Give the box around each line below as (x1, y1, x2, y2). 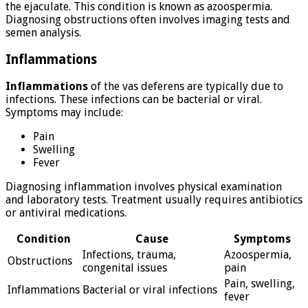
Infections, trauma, (82, 247, 176, 261)
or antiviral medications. (5, 206, 126, 219)
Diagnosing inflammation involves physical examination (5, 179, 282, 193)
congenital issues (82, 261, 167, 274)
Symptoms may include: (5, 105, 123, 119)
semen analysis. (5, 26, 81, 40)
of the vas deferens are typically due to (88, 79, 283, 93)
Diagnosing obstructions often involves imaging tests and (5, 13, 290, 27)
